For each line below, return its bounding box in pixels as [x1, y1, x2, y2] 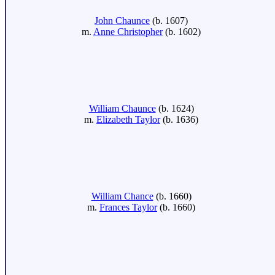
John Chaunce [95, 15, 150, 26]
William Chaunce [88, 103, 156, 114]
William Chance [91, 191, 153, 201]
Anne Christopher [93, 26, 163, 37]
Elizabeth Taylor [96, 114, 160, 125]
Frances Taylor [99, 202, 157, 212]
